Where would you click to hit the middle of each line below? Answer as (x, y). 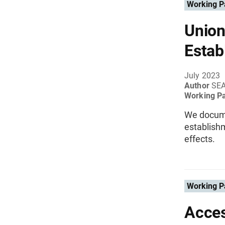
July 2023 (202, 76)
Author (198, 86)
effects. (200, 139)
